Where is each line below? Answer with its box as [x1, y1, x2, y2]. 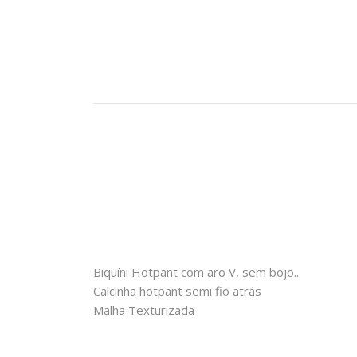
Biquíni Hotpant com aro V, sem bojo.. [93, 264, 299, 280]
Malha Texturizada [93, 302, 194, 318]
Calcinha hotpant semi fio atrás [93, 283, 261, 299]
